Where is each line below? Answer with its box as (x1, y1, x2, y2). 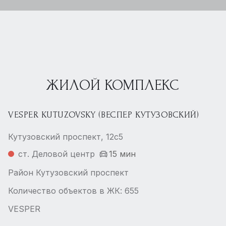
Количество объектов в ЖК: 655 (8, 186, 139, 196)
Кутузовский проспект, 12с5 (8, 132, 123, 142)
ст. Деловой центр (18, 149, 95, 159)
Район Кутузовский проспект (8, 167, 129, 178)
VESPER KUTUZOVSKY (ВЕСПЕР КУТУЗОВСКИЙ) (8, 110, 199, 120)
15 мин (109, 149, 136, 159)
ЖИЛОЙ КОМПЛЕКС (46, 77, 180, 93)
